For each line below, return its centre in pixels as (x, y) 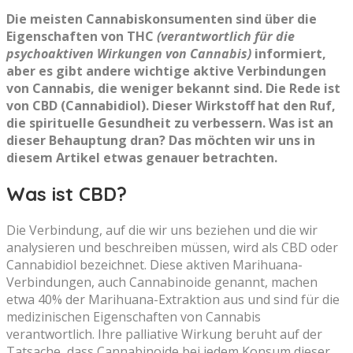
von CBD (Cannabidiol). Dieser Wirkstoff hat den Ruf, (171, 106)
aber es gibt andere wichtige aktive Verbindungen (166, 71)
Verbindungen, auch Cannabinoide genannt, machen (162, 282)
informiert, (289, 54)
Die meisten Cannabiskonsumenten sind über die (162, 19)
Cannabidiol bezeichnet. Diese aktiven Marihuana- (154, 265)
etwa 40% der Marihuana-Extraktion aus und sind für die (173, 299)
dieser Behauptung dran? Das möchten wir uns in (161, 141)
